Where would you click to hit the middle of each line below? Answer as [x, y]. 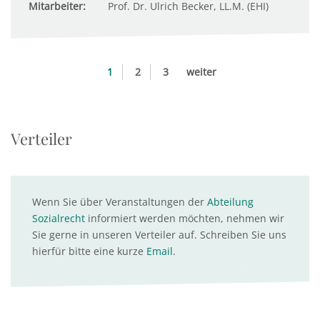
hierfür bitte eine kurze [89, 251]
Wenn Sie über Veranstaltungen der [120, 202]
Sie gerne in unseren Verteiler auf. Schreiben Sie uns [159, 235]
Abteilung [230, 202]
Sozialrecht [59, 218]
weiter [201, 72]
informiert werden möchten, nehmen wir [185, 218]
